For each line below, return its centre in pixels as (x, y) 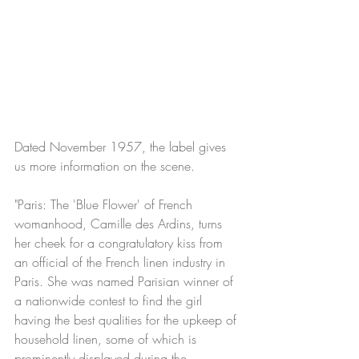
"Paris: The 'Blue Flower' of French (105, 204)
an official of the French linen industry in (122, 262)
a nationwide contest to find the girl (110, 300)
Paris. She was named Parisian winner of (126, 281)
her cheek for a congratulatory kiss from (121, 242)
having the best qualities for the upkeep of (127, 319)
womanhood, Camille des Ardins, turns (120, 223)
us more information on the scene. (105, 165)
